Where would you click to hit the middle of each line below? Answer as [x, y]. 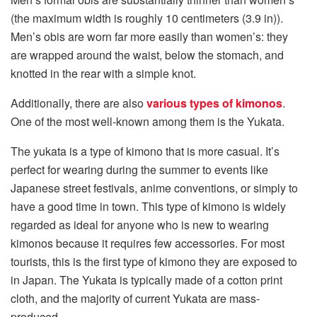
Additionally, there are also [79, 103]
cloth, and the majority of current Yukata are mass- [135, 298]
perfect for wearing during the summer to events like [139, 169]
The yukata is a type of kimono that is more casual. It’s [145, 151]
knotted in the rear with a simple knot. [103, 73]
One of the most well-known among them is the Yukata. [148, 121]
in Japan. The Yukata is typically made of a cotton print [146, 279]
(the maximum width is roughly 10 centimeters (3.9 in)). [147, 18]
